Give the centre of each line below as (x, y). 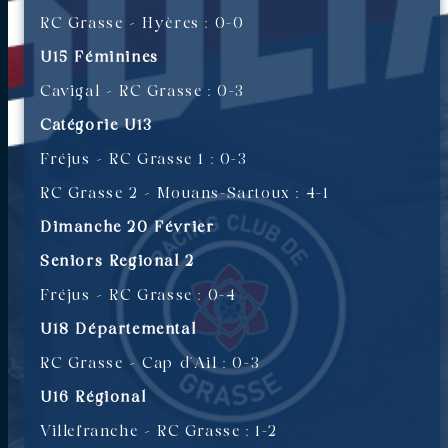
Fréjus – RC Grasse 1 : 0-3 (144, 159)
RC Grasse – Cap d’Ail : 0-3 (150, 363)
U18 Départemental (118, 329)
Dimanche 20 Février (127, 227)
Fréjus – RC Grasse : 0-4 (138, 295)
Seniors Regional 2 (117, 261)
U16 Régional (93, 397)
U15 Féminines (99, 57)
